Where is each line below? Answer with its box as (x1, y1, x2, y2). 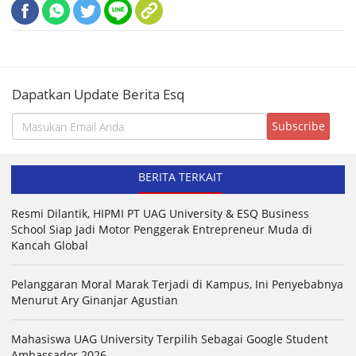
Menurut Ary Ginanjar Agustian (11, 292, 178, 308)
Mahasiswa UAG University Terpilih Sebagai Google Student (11, 331, 328, 347)
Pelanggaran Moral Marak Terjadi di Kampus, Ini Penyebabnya (11, 277, 343, 292)
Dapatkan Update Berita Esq (12, 85, 184, 104)
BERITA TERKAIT (137, 169, 222, 185)
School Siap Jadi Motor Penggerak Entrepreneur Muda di (11, 222, 312, 238)
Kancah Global (11, 238, 88, 253)
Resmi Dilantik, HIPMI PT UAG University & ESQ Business (11, 206, 309, 222)
